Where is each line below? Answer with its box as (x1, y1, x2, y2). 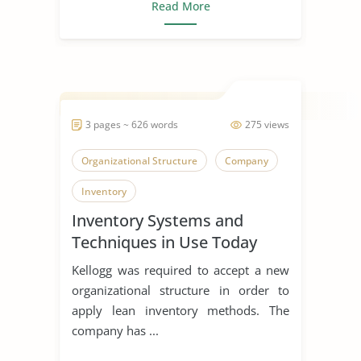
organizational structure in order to (72, 281, 289, 298)
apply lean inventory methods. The (72, 301, 289, 318)
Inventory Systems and (72, 209, 243, 231)
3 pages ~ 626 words (85, 117, 178, 131)
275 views (245, 117, 289, 131)
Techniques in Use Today (72, 230, 257, 253)
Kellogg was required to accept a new (72, 261, 289, 278)
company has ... (72, 322, 159, 338)
